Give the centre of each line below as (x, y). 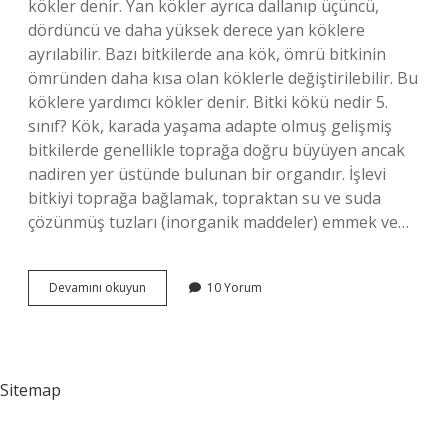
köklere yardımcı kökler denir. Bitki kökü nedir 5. (208, 102)
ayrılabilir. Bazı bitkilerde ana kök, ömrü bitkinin (207, 54)
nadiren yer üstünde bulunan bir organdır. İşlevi (207, 174)
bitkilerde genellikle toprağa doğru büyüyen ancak (216, 150)
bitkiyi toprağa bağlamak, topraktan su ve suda (204, 198)
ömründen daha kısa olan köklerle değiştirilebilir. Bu (223, 78)
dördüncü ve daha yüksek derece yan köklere (196, 30)
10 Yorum (234, 287)
